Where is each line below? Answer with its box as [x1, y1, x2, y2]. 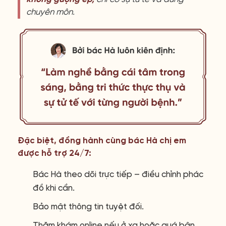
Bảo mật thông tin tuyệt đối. [33, 202, 144, 211]
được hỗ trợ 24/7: [18, 149, 91, 158]
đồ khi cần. [33, 184, 75, 193]
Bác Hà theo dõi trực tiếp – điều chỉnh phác [33, 170, 203, 179]
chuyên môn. [26, 8, 75, 17]
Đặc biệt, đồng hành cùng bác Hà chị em [18, 136, 186, 145]
